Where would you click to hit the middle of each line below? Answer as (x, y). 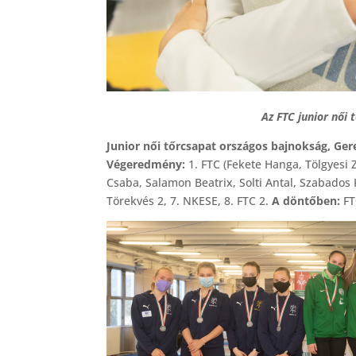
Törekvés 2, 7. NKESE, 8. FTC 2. (190, 200)
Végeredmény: (148, 164)
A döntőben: (306, 200)
